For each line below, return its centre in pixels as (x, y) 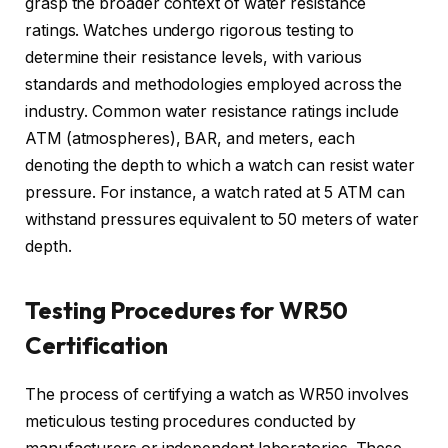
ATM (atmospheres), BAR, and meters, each (190, 139)
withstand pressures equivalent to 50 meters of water (222, 220)
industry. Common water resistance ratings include (212, 112)
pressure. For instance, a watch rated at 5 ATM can (215, 193)
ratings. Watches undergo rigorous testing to (189, 31)
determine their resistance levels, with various (194, 58)
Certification (96, 344)
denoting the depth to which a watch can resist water (220, 166)
